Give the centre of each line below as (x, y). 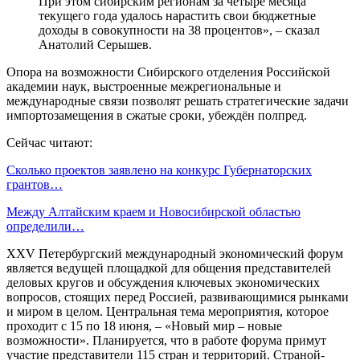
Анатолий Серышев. (95, 44)
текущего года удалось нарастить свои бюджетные (177, 15)
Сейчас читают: (49, 142)
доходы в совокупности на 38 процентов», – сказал (179, 30)
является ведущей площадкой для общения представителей (169, 268)
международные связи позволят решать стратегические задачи (178, 100)
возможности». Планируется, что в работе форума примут (166, 340)
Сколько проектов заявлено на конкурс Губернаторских (159, 170)
